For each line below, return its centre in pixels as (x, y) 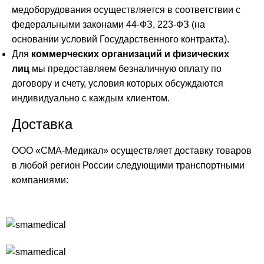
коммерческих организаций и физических (130, 54)
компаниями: (40, 180)
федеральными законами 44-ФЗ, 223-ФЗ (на (108, 24)
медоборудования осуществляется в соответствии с (126, 9)
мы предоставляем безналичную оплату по (126, 68)
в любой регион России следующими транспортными (128, 165)
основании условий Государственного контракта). (121, 39)
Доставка (42, 124)
